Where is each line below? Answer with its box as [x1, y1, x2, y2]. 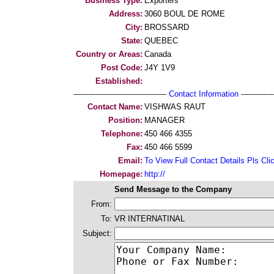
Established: [95, 76, 143, 86]
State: [121, 36, 143, 45]
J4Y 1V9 [144, 63, 175, 72]
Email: [118, 156, 143, 165]
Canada [144, 50, 171, 59]
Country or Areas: [76, 50, 143, 59]
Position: [108, 116, 143, 125]
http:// [144, 169, 165, 179]
